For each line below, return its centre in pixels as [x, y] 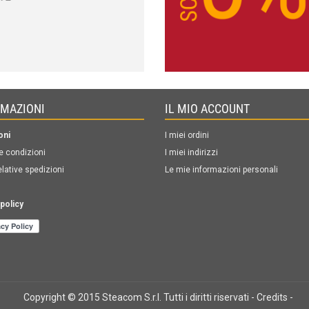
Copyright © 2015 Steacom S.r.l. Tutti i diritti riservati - [140, 298]
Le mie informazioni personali [221, 170]
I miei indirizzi [191, 153]
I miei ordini [187, 136]
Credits [272, 298]
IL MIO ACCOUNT [207, 109]
